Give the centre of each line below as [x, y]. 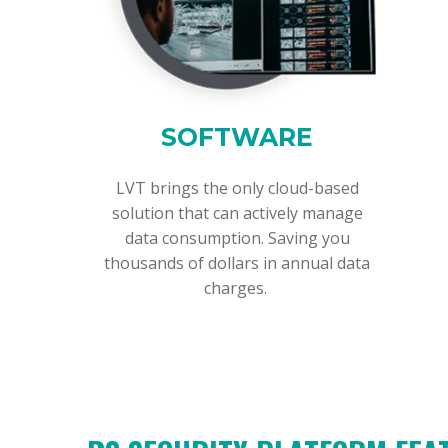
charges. [237, 287]
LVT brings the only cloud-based [237, 187]
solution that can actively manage [237, 212]
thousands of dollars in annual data [237, 262]
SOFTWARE [237, 136]
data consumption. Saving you [237, 237]
